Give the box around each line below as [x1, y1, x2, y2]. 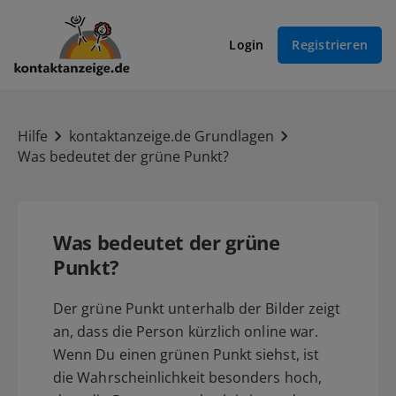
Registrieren [292, 36, 368, 54]
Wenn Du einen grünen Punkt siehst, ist [53, 344, 320, 364]
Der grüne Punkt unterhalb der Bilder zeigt [53, 298, 341, 318]
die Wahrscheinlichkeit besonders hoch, [53, 367, 323, 387]
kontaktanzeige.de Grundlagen [69, 126, 274, 146]
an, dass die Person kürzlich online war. [53, 321, 319, 341]
